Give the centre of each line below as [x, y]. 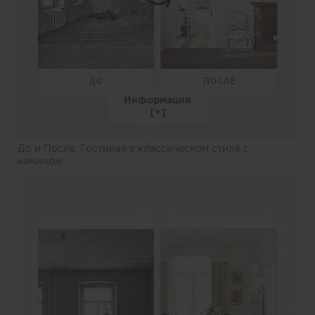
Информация [157, 99]
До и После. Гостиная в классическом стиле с [133, 148]
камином [40, 161]
